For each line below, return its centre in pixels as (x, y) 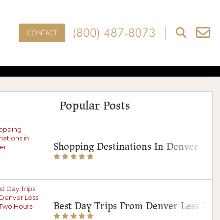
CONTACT (42, 33)
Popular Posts (95, 106)
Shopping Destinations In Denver (126, 147)
